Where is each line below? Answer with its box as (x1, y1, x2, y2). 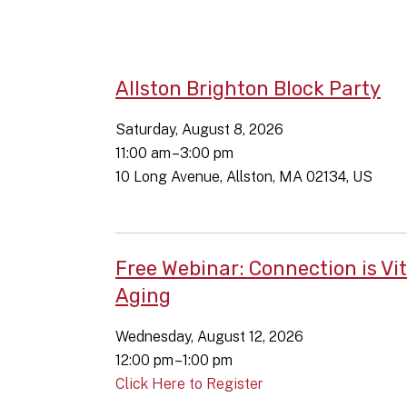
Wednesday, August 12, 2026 (115, 328, 303, 345)
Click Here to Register (115, 375, 263, 392)
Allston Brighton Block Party (115, 76, 381, 100)
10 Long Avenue (115, 168, 220, 185)
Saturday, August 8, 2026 (115, 121, 283, 138)
